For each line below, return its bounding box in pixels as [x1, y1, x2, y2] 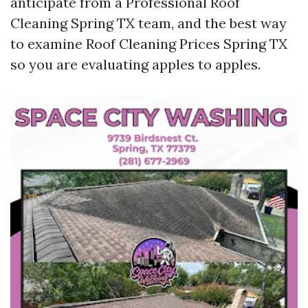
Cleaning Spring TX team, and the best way [10, 14, 287, 32]
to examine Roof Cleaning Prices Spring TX [10, 35, 287, 52]
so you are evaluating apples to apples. [10, 56, 261, 73]
